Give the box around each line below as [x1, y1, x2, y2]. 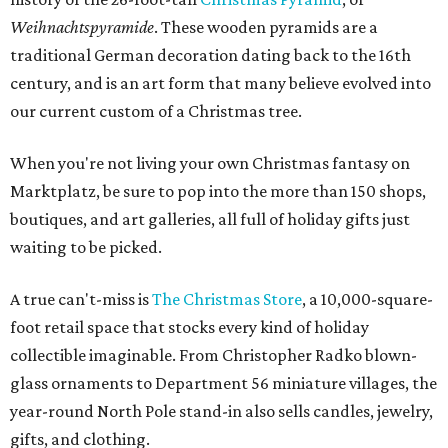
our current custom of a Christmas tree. [10, 101, 302, 122]
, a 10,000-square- [302, 289, 433, 310]
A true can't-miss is [10, 289, 152, 310]
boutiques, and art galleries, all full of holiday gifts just [10, 209, 410, 230]
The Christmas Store [152, 289, 302, 310]
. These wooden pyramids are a [154, 17, 378, 38]
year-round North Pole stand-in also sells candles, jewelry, [10, 401, 433, 422]
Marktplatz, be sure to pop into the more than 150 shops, [10, 181, 426, 202]
